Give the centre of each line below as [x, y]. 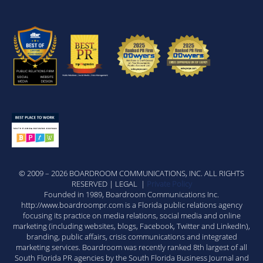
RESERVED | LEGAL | [109, 184]
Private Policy [169, 184]
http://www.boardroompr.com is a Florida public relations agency [131, 205]
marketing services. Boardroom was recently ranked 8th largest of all [131, 247]
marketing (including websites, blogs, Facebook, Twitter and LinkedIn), [131, 226]
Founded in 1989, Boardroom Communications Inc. [131, 195]
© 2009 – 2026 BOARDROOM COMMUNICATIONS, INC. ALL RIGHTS [131, 173]
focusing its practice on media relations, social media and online [131, 216]
